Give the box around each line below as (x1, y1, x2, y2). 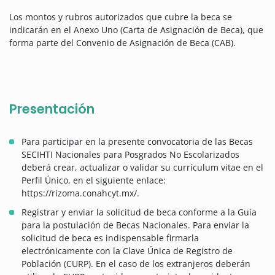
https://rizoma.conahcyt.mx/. (21, 187, 139, 199)
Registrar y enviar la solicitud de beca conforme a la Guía (21, 206, 257, 219)
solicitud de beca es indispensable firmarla (21, 232, 199, 244)
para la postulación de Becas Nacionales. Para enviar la (21, 219, 249, 231)
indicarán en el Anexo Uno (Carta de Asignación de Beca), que (9, 24, 263, 36)
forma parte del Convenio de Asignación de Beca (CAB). (9, 37, 236, 49)
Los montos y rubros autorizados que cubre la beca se (9, 11, 232, 23)
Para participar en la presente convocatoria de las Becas (21, 136, 253, 148)
